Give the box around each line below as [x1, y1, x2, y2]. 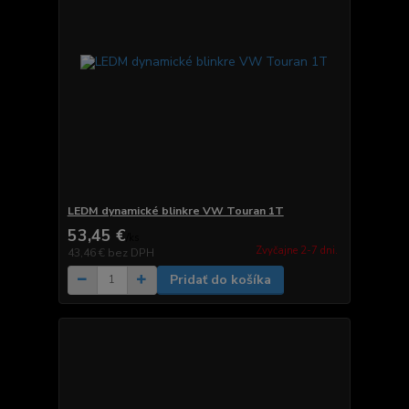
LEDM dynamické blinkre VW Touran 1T [67, 203, 284, 218]
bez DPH [107, 245, 154, 260]
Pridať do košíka [169, 270, 271, 288]
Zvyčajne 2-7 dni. [255, 244, 338, 257]
